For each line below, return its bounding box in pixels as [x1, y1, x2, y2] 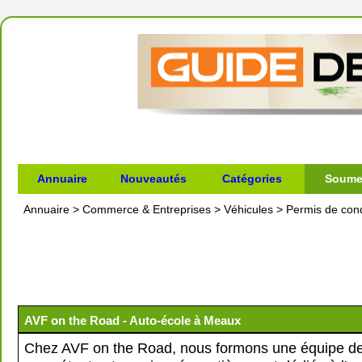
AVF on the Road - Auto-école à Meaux [24, 314, 241, 327]
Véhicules [224, 203, 273, 216]
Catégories [222, 172, 282, 185]
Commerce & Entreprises [82, 203, 211, 216]
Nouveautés [120, 172, 187, 185]
